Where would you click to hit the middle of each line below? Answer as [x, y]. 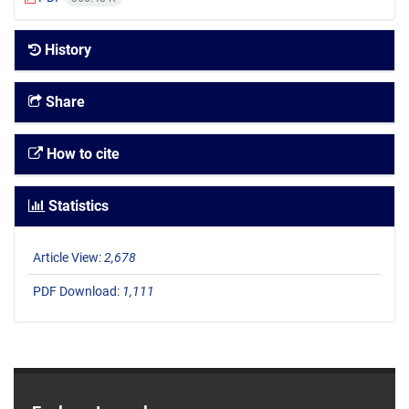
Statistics [77, 206]
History [66, 50]
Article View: [68, 258]
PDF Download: [78, 292]
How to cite [81, 154]
